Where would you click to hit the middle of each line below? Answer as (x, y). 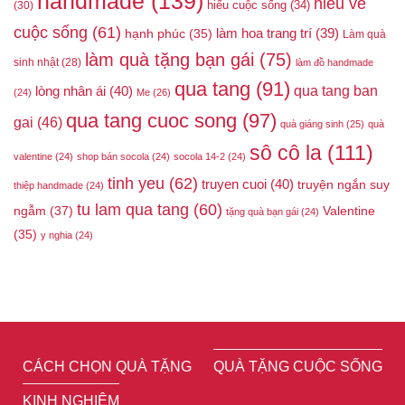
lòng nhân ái (71, 91)
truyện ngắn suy (344, 184)
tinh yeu (136, 183)
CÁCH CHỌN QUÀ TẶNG (107, 366)
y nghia (57, 235)
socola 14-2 (199, 156)
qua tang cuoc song (151, 120)
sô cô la (286, 152)
